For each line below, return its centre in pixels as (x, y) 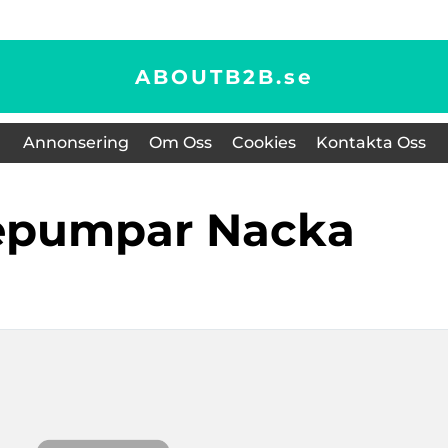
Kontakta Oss (370, 142)
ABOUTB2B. (209, 76)
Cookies (263, 142)
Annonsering (75, 142)
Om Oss (180, 142)
